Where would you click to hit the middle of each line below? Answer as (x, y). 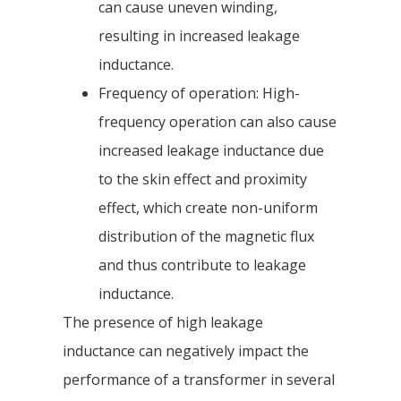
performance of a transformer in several (199, 380)
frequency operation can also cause (218, 122)
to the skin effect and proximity (203, 179)
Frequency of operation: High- (199, 94)
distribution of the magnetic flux (206, 237)
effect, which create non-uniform (208, 208)
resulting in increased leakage (199, 36)
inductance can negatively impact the (186, 351)
